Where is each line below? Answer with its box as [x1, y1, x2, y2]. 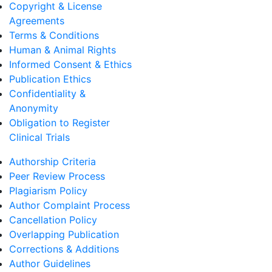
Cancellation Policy [9, 214, 97, 226]
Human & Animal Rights [9, 44, 116, 56]
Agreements [9, 15, 64, 27]
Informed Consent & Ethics [9, 58, 132, 70]
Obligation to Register [9, 117, 110, 129]
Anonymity [9, 102, 58, 114]
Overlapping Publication [9, 228, 119, 240]
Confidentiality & [9, 87, 86, 100]
